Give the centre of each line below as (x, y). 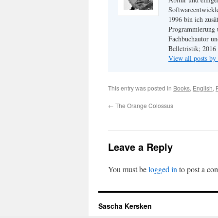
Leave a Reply (140, 147)
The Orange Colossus (144, 105)
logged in (163, 169)
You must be (128, 169)
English (203, 88)
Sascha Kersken (125, 206)
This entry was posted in (141, 88)
